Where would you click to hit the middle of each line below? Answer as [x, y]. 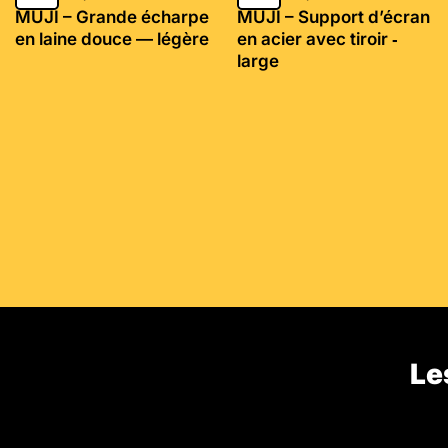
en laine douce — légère [112, 38]
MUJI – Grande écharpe [112, 16]
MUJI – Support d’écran [334, 16]
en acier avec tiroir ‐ [318, 38]
